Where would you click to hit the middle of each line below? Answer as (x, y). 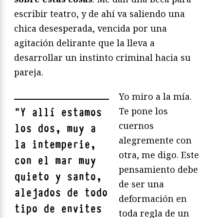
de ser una (141, 184)
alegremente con (155, 140)
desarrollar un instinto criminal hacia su (102, 58)
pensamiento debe (158, 170)
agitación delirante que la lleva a (84, 43)
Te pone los (143, 111)
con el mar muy (55, 161)
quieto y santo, (58, 177)
